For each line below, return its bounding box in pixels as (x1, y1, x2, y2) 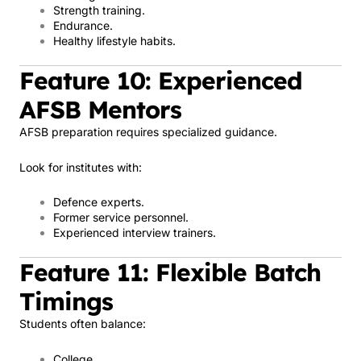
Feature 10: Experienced (19, 65, 302, 96)
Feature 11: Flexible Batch (19, 257, 321, 288)
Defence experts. (53, 195, 144, 209)
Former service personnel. (53, 210, 189, 224)
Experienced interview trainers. (53, 226, 216, 239)
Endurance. (53, 19, 113, 32)
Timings (19, 286, 113, 317)
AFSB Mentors (19, 94, 181, 125)
